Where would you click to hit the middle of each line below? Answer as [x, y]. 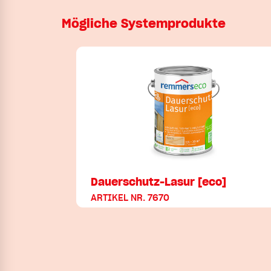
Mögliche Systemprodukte [144, 23]
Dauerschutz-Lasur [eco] [158, 181]
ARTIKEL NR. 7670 [130, 198]
